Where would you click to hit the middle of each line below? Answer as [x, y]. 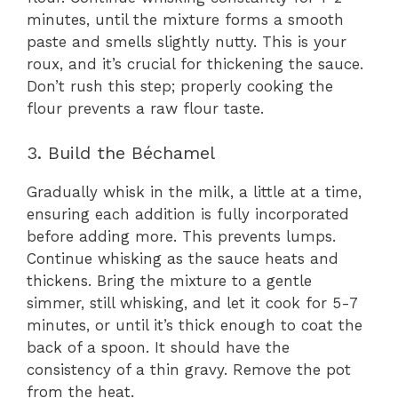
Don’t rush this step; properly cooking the [180, 86]
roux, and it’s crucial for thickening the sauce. [195, 64]
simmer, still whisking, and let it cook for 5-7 [192, 303]
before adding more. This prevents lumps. [181, 236]
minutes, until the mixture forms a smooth [185, 19]
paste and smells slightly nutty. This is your [187, 41]
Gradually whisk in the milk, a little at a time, [194, 192]
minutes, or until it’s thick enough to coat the [195, 325]
